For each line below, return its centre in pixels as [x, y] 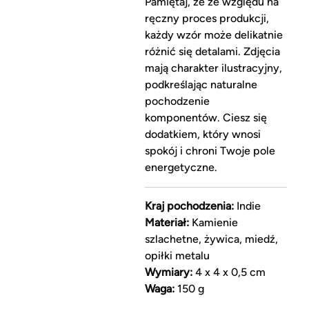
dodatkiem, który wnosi [202, 134]
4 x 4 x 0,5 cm [229, 272]
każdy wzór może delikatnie [213, 35]
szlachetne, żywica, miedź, [211, 239]
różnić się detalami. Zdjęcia [212, 52]
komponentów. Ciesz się [206, 118]
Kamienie [213, 223]
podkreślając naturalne [201, 85]
